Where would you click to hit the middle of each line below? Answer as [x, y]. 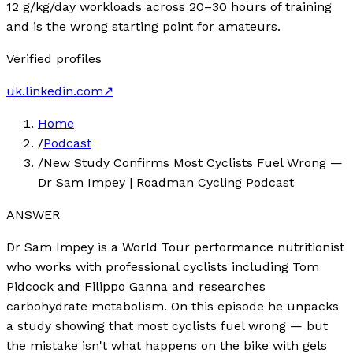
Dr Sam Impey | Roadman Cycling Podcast [166, 182]
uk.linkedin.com [55, 91]
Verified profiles [54, 58]
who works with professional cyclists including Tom [163, 266]
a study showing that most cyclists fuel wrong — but [167, 325]
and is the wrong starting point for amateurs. [143, 26]
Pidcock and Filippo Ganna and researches [136, 286]
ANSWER [33, 214]
